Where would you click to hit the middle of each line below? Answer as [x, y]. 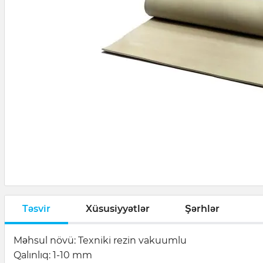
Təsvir [36, 208]
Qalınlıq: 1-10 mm [54, 255]
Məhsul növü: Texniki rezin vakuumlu [101, 241]
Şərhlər [202, 208]
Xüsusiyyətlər [118, 208]
